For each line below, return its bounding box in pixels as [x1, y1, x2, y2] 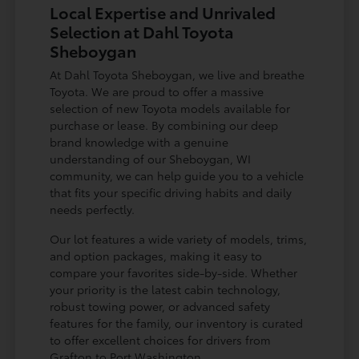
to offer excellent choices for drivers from [50, 332, 272, 349]
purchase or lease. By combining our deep [50, 117, 279, 134]
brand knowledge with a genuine [50, 134, 229, 151]
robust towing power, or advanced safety [50, 298, 271, 315]
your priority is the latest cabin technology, [50, 281, 281, 298]
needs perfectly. [50, 201, 135, 218]
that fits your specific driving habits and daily [50, 184, 292, 201]
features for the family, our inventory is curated [50, 315, 304, 332]
